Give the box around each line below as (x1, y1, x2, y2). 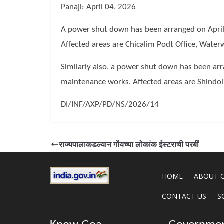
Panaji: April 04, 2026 (61, 3, 136, 11)
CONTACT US (162, 191, 207, 201)
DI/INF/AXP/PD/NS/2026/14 (61, 100, 159, 109)
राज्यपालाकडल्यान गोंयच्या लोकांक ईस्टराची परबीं (59, 139, 199, 150)
